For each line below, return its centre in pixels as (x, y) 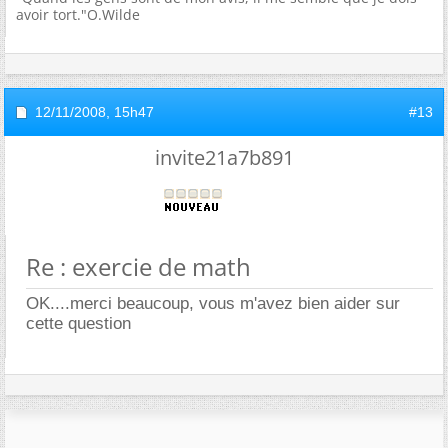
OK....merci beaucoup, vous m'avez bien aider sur (213, 303)
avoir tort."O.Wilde (78, 14)
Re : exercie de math (138, 266)
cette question (78, 323)
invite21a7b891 (224, 157)
